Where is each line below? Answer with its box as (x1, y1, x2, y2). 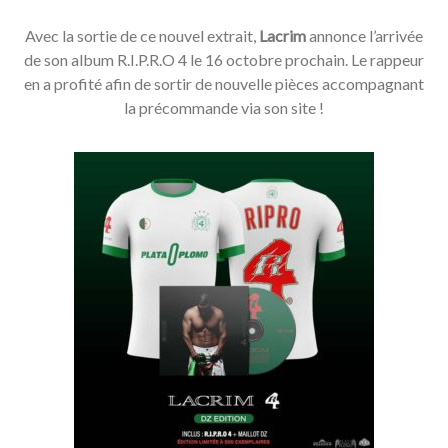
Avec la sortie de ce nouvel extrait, (25, 26, 259, 46)
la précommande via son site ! (124, 98, 324, 118)
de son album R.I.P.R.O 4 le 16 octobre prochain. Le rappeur (24, 50, 424, 70)
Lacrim (259, 26, 306, 46)
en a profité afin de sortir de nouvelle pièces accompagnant (24, 74, 424, 94)
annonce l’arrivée (306, 26, 423, 46)
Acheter (196, 291, 252, 311)
